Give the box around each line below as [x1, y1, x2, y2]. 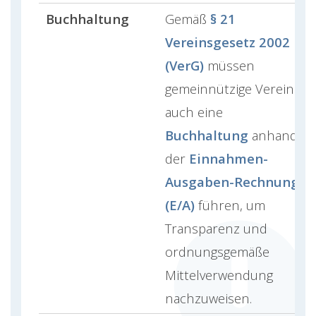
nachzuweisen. [165, 288, 252, 307]
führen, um [195, 195, 265, 214]
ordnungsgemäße [165, 242, 269, 260]
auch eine [165, 102, 223, 121]
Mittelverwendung [165, 265, 273, 284]
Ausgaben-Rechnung [165, 172, 299, 190]
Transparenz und [165, 219, 267, 237]
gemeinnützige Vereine [165, 79, 301, 97]
